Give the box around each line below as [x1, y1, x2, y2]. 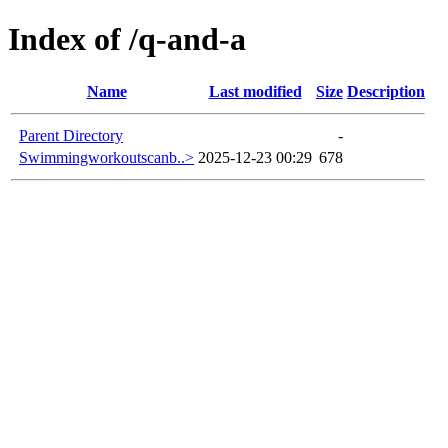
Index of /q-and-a [8, 21, 246, 58]
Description [347, 82, 425, 100]
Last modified [208, 82, 302, 100]
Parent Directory [19, 126, 123, 144]
